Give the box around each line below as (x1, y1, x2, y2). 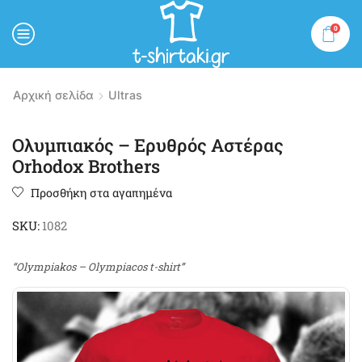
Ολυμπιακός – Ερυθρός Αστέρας (12, 133, 284, 157)
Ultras (108, 87, 142, 102)
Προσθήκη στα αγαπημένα (31, 184, 172, 200)
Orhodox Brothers (12, 154, 160, 178)
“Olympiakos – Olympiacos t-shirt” (12, 259, 184, 274)
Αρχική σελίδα (13, 87, 94, 102)
